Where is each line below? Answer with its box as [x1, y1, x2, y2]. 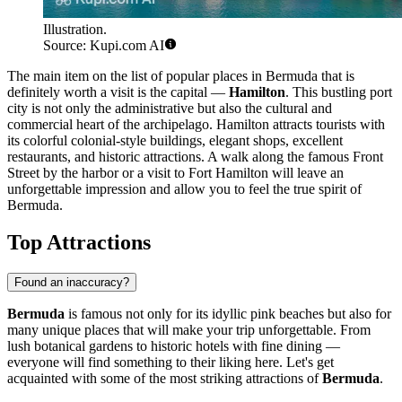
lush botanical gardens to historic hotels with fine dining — [7, 338, 340, 354]
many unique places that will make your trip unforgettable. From [7, 322, 371, 338]
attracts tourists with [269, 116, 385, 132]
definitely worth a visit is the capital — [7, 83, 229, 100]
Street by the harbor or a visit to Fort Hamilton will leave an [7, 164, 344, 180]
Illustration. [43, 21, 107, 37]
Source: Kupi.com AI [43, 37, 164, 53]
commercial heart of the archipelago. [7, 116, 216, 132]
